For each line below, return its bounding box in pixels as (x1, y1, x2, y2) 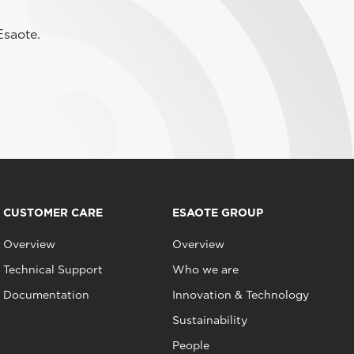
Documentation (2, 288, 89, 301)
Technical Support (2, 262, 103, 276)
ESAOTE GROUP (172, 205, 264, 219)
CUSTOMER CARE (2, 205, 103, 219)
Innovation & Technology (172, 288, 310, 301)
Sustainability (172, 313, 248, 326)
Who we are (172, 262, 239, 276)
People (172, 338, 210, 352)
